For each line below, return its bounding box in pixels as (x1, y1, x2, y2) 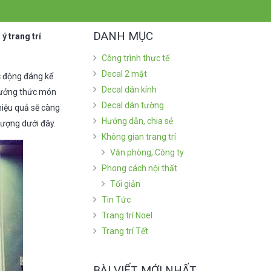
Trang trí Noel (101, 211, 152, 221)
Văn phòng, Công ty (109, 148, 184, 158)
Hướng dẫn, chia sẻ (101, 116, 173, 126)
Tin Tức (101, 195, 131, 205)
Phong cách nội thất (101, 163, 177, 174)
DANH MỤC (93, 29, 153, 44)
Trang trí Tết (101, 226, 148, 237)
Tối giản (109, 179, 140, 189)
